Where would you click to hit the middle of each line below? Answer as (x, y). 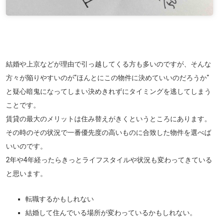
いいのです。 (26, 146)
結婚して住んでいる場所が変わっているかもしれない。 (111, 213)
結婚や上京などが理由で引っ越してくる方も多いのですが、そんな (109, 64)
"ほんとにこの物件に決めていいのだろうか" (142, 78)
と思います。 (26, 174)
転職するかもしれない (60, 199)
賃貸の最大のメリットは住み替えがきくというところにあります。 (109, 119)
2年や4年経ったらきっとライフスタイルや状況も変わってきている (109, 160)
